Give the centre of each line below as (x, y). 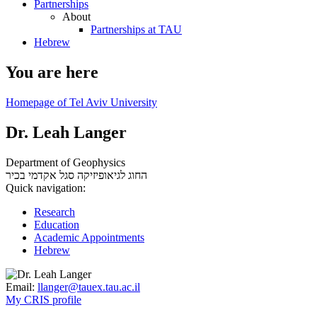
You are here (52, 72)
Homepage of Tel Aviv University (81, 102)
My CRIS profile (44, 299)
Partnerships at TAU (136, 29)
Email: (20, 287)
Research (54, 212)
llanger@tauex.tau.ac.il (89, 287)
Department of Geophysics (65, 162)
